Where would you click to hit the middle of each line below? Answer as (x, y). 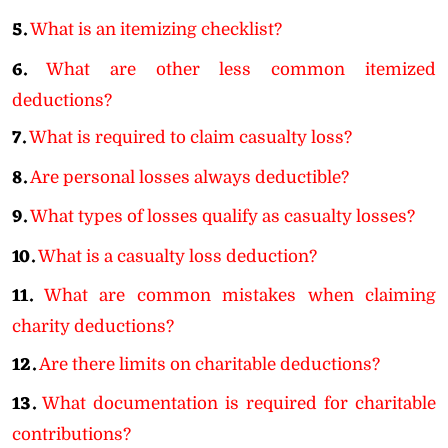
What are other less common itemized (241, 69)
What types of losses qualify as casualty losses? (222, 216)
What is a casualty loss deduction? (177, 256)
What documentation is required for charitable (239, 403)
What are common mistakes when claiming (239, 295)
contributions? (71, 434)
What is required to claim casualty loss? (190, 137)
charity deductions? (93, 326)
